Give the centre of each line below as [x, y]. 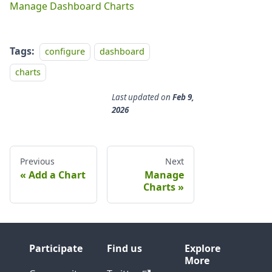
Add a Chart [57, 175]
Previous [37, 161]
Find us [124, 249]
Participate [56, 249]
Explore [202, 249]
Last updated [135, 97]
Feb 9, [183, 97]
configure [65, 52]
